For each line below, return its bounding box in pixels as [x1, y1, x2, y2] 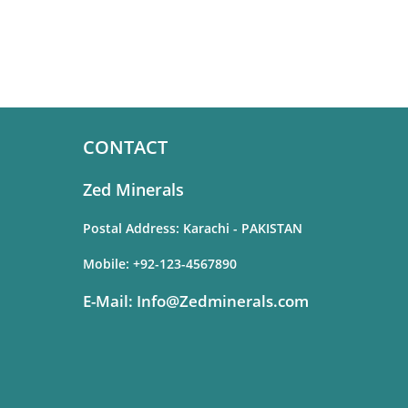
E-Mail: [83, 291, 133, 311]
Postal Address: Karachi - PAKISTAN [83, 219, 302, 237]
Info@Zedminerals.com [133, 291, 309, 311]
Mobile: [83, 255, 133, 272]
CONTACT [83, 135, 168, 159]
